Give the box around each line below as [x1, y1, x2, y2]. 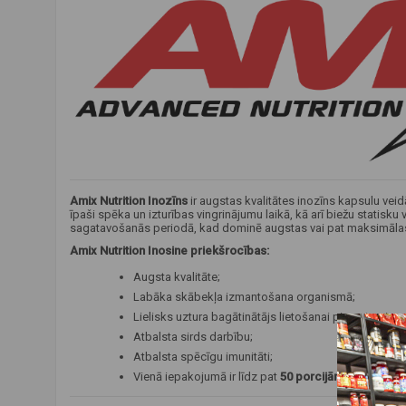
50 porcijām [280, 369, 343, 383]
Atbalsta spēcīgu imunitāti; [133, 349, 273, 363]
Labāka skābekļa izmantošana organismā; [133, 289, 355, 304]
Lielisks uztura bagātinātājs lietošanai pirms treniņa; [133, 309, 403, 324]
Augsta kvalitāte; [133, 269, 220, 284]
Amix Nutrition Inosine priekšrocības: [70, 243, 269, 257]
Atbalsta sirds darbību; [133, 329, 253, 343]
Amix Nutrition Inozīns [70, 193, 188, 208]
